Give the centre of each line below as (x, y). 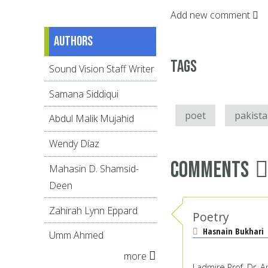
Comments (210, 170)
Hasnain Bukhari (233, 231)
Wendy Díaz (74, 144)
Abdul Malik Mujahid (92, 119)
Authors (73, 42)
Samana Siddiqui (84, 94)
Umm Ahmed (76, 235)
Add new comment (210, 15)
